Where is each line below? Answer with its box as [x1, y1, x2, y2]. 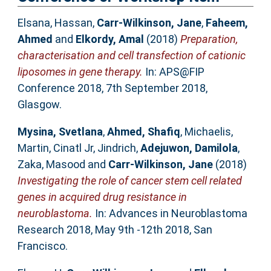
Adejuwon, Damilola [140, 141, 238, 154]
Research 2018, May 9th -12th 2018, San [17, 223, 212, 236]
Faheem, [205, 16, 248, 29]
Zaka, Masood [17, 157, 85, 171]
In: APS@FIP [142, 65, 204, 78]
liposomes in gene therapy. [17, 65, 143, 78]
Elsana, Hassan [17, 16, 93, 29]
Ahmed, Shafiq [106, 125, 180, 138]
